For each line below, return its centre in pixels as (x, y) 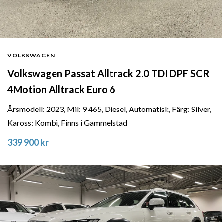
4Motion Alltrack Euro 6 (61, 89)
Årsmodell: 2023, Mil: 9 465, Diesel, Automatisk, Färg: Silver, (109, 109)
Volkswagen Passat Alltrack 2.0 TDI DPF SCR (109, 73)
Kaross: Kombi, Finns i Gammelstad (67, 122)
